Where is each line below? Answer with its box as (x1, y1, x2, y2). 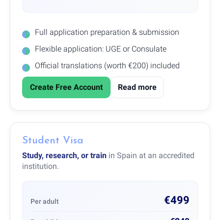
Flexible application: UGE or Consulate (35, 44, 166, 54)
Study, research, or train (22, 150, 107, 160)
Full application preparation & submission (35, 27, 179, 37)
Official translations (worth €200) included (35, 60, 180, 70)
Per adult (30, 197, 59, 205)
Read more (118, 82, 157, 92)
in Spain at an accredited (107, 150, 194, 160)
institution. (22, 161, 59, 171)
